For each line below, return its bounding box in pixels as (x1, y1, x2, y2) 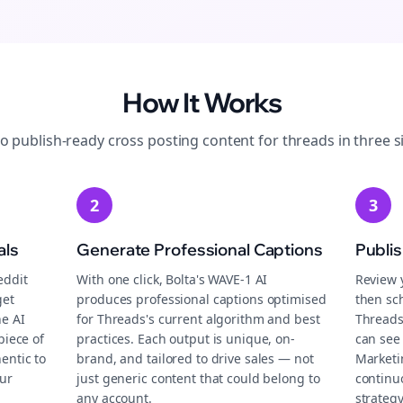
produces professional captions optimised (76, 291, 327, 308)
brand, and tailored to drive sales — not (76, 350, 314, 367)
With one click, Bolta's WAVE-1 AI (76, 271, 268, 288)
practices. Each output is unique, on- (76, 330, 295, 347)
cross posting (107, 130, 200, 150)
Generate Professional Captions (76, 239, 323, 260)
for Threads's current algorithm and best (76, 310, 320, 327)
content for (199, 130, 282, 150)
